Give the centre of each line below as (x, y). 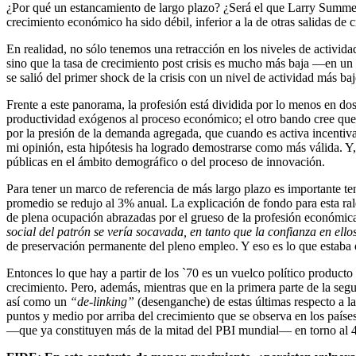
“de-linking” (102, 302)
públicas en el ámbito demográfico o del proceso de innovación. (166, 162)
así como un (38, 302)
